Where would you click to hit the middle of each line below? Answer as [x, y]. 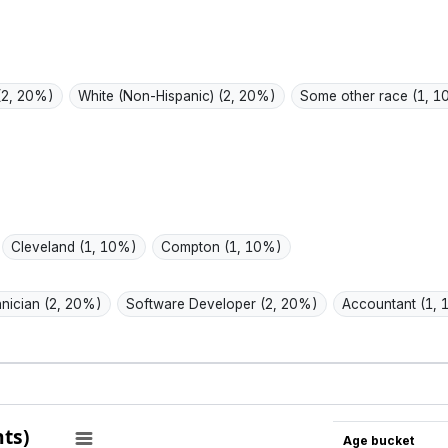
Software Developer [193, 304]
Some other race [356, 96]
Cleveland [45, 247]
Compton [193, 247]
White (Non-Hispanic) [148, 96]
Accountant [381, 304]
